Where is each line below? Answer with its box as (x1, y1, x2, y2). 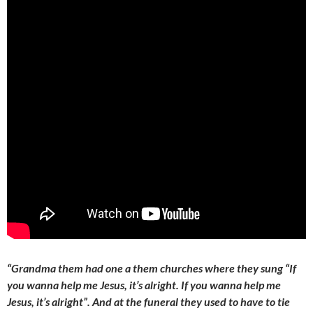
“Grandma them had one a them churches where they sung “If (7, 261, 296, 275)
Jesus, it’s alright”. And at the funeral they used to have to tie (7, 295, 290, 309)
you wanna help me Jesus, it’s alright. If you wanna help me (7, 278, 281, 292)
